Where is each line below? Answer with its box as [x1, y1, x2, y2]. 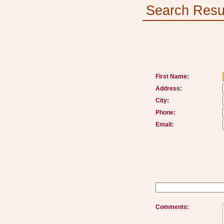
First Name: [155, 73, 189, 80]
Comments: [155, 203, 189, 210]
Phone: [155, 109, 175, 116]
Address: [155, 85, 182, 92]
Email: [155, 121, 173, 128]
